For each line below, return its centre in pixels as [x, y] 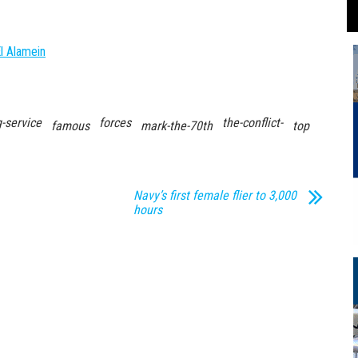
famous [70, 125]
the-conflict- [253, 122]
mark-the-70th [177, 125]
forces [115, 122]
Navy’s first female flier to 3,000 [215, 195]
